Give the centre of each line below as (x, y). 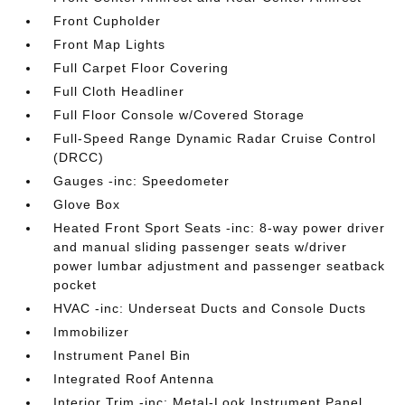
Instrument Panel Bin (122, 355)
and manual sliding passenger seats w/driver (201, 246)
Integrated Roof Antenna (134, 378)
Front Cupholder (108, 20)
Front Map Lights (110, 44)
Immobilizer (92, 331)
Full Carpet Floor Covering (141, 67)
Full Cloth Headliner (119, 91)
